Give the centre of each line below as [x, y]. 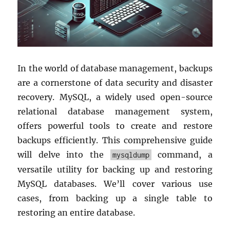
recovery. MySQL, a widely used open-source [115, 97]
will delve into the [64, 154]
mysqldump [131, 155]
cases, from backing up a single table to [115, 198]
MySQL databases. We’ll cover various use [115, 184]
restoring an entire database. [76, 212]
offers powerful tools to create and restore [115, 126]
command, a [182, 154]
